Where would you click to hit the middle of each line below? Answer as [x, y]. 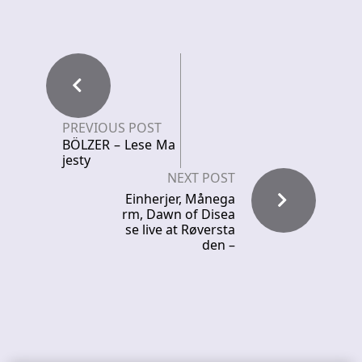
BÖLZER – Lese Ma [119, 145]
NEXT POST [201, 178]
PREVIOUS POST [112, 128]
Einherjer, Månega [180, 199]
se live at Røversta [180, 229]
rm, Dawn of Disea [179, 214]
